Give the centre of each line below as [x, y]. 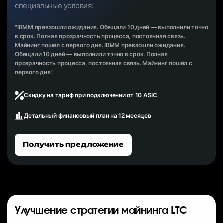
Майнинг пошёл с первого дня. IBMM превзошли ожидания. [100, 45]
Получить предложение [73, 145]
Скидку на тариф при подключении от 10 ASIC [91, 95]
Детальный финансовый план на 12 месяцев [88, 115]
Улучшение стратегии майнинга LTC [101, 210]
